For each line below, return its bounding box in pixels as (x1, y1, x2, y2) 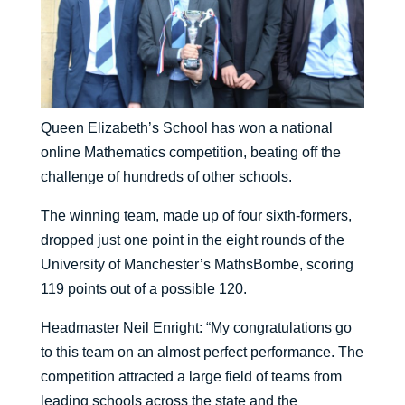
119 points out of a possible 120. (40, 281, 247, 297)
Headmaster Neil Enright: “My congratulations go (40, 320, 352, 336)
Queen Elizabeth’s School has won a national (40, 120, 333, 137)
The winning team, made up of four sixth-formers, (40, 208, 352, 224)
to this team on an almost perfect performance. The (40, 344, 363, 361)
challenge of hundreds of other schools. (40, 169, 292, 185)
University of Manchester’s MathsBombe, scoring (40, 257, 353, 273)
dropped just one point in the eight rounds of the (40, 232, 344, 249)
